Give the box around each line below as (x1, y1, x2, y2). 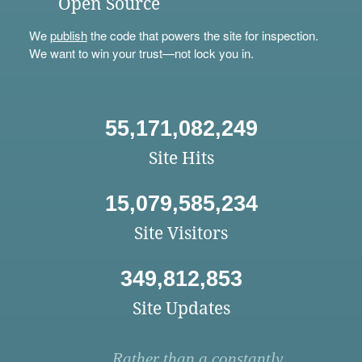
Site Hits (148, 148, 214, 169)
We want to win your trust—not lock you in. (28, 44, 254, 62)
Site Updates (132, 298, 230, 319)
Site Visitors (134, 223, 228, 244)
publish (49, 27, 87, 44)
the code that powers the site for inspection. (86, 27, 318, 44)
